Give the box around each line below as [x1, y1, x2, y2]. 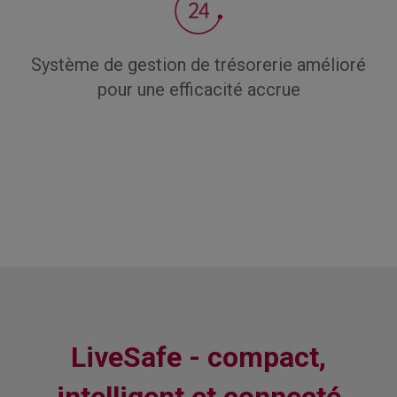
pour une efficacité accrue [97, 79, 300, 100]
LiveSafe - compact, [71, 340, 326, 374]
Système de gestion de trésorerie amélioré [31, 54, 366, 75]
